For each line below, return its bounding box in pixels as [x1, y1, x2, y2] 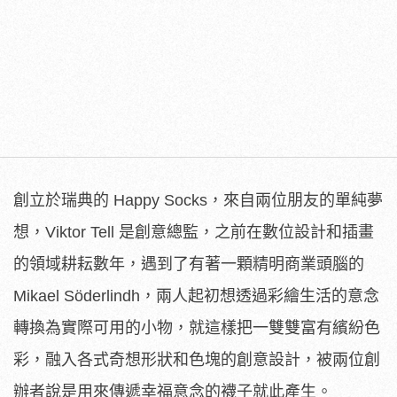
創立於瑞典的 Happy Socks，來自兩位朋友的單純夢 [13, 191, 383, 209]
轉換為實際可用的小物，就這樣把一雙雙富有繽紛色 [13, 318, 380, 337]
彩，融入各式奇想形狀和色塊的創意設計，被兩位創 [13, 350, 380, 369]
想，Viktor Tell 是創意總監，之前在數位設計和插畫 [13, 222, 374, 241]
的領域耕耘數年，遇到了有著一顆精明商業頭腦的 [13, 254, 364, 273]
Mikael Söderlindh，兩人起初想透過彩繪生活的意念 [13, 286, 379, 305]
